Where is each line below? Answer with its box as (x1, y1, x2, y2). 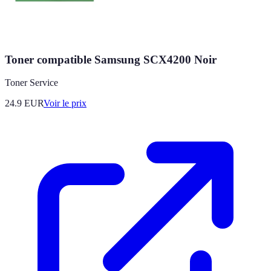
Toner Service (5, 77, 58, 88)
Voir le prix (44, 98, 87, 109)
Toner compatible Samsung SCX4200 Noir (5, 53, 217, 66)
